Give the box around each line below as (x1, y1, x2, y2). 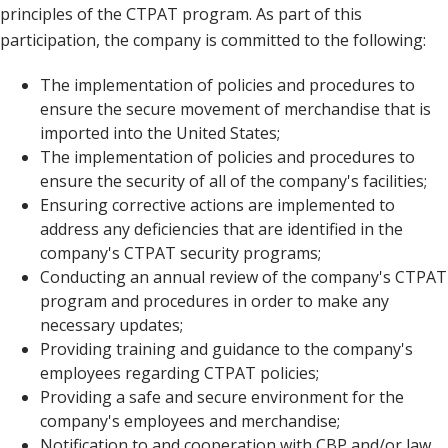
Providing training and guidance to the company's (40, 337, 413, 360)
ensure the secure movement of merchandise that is (40, 97, 431, 120)
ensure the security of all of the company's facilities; (40, 169, 427, 192)
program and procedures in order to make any (40, 289, 389, 312)
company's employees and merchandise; (40, 409, 340, 432)
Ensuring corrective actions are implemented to (40, 193, 395, 216)
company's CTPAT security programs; (40, 241, 321, 264)
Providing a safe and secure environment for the (40, 385, 404, 408)
